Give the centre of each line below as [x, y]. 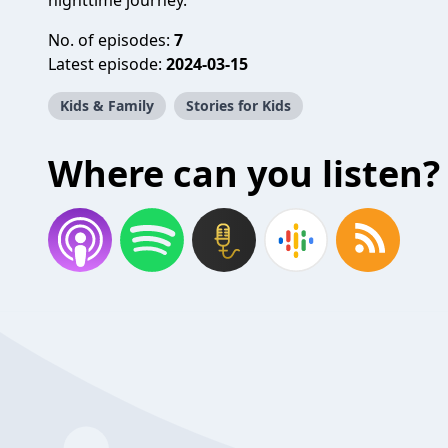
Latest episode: [107, 64]
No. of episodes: [111, 40]
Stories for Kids [238, 105]
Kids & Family [107, 105]
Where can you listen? [244, 173]
